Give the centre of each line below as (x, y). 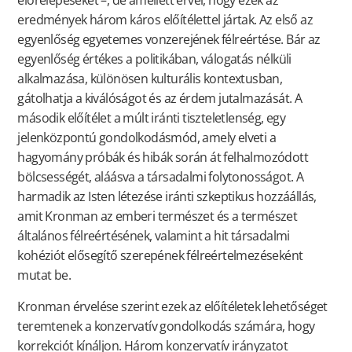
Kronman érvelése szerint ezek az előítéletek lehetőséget (172, 306)
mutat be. (44, 275)
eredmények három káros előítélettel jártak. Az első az (165, 20)
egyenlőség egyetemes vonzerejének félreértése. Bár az (169, 40)
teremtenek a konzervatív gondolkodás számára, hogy (166, 326)
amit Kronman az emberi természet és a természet (158, 216)
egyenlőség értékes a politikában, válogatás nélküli (154, 59)
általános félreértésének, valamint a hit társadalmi (154, 236)
